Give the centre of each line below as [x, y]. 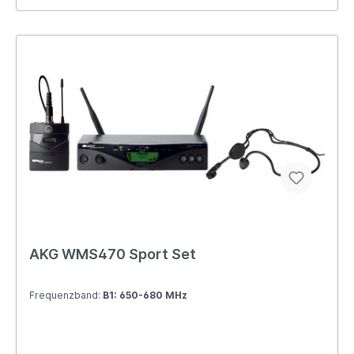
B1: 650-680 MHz [145, 295]
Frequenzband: [66, 295]
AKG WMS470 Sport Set [113, 254]
